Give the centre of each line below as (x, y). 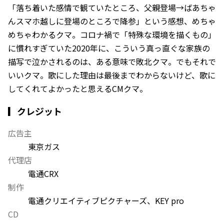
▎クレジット (35, 111)
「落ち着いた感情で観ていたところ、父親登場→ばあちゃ (112, 7)
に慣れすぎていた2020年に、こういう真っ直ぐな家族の (109, 48)
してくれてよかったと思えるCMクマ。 (78, 88)
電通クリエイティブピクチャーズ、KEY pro (106, 200)
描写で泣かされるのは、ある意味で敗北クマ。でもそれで (112, 61)
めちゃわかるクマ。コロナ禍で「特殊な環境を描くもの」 (112, 34)
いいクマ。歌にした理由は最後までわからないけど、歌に (112, 75)
